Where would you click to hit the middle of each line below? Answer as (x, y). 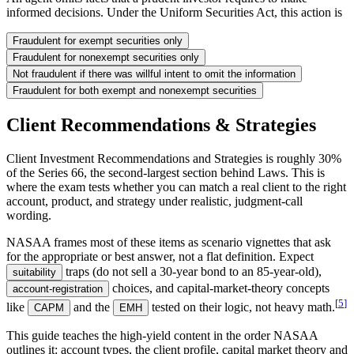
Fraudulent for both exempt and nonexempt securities (135, 90)
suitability (34, 272)
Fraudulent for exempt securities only (98, 40)
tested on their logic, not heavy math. (243, 307)
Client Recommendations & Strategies (161, 124)
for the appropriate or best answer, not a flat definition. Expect (160, 256)
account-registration (58, 288)
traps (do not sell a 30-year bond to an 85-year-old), (194, 271)
